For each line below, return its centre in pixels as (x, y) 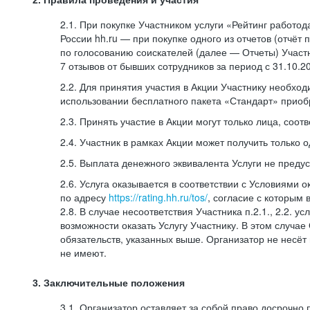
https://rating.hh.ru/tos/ (158, 197)
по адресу (84, 197)
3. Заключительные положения (109, 283)
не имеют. (83, 252)
